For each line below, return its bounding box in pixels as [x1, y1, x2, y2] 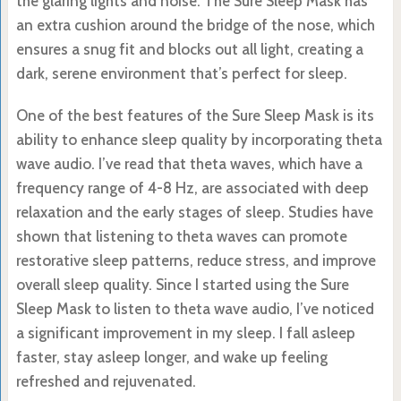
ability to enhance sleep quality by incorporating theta [15, 130, 382, 149]
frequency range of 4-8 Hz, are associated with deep [15, 178, 369, 197]
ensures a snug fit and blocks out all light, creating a [15, 39, 363, 58]
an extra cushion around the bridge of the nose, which [15, 15, 375, 34]
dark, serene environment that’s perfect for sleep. [15, 64, 347, 82]
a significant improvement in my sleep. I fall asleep [15, 323, 355, 342]
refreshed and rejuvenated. [15, 371, 196, 390]
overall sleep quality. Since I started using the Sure [15, 275, 349, 294]
